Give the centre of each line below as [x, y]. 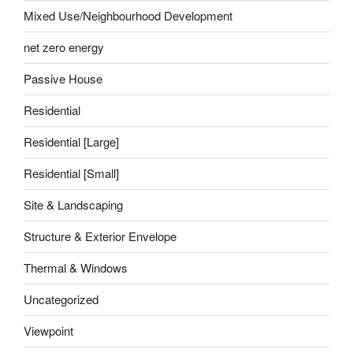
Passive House [63, 79]
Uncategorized [61, 299]
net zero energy [64, 47]
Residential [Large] [71, 142]
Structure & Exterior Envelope [100, 236]
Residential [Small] [71, 173]
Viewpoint [48, 331]
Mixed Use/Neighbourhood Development [128, 16]
